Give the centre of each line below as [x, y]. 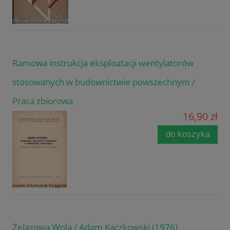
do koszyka [188, 135]
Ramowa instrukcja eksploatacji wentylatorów [103, 63]
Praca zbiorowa [43, 101]
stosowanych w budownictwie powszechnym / [104, 82]
